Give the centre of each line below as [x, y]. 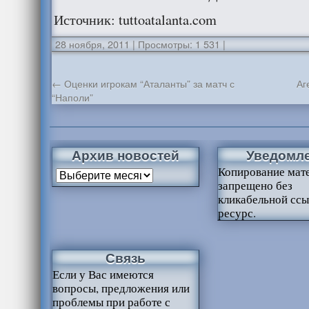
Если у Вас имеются [103, 274]
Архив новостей [125, 154]
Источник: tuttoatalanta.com [135, 20]
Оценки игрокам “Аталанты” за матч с [148, 83]
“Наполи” [72, 97]
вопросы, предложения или [121, 288]
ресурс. [237, 213]
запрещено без [255, 185]
